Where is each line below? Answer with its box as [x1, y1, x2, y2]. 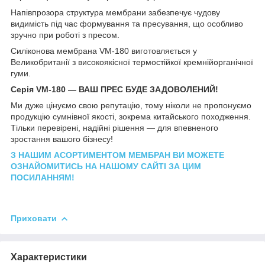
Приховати [11, 213, 57, 223]
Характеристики [11, 251, 87, 262]
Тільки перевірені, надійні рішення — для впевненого [11, 122, 218, 132]
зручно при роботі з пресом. [11, 30, 119, 40]
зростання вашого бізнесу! [11, 134, 113, 144]
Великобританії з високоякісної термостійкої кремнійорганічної [11, 57, 253, 67]
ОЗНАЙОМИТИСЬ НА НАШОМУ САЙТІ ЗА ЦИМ [11, 161, 201, 171]
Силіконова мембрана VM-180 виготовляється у [11, 46, 197, 56]
